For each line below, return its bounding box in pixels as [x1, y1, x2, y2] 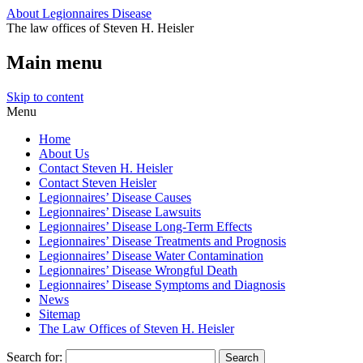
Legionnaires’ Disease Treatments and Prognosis [39, 233, 286, 248]
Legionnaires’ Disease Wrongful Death [39, 263, 237, 277]
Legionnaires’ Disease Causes [39, 190, 191, 204]
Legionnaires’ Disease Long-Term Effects [39, 219, 252, 233]
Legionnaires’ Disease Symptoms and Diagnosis [39, 277, 285, 292]
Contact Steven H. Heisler [39, 160, 173, 175]
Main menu [6, 51, 102, 73]
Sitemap [39, 306, 80, 321]
